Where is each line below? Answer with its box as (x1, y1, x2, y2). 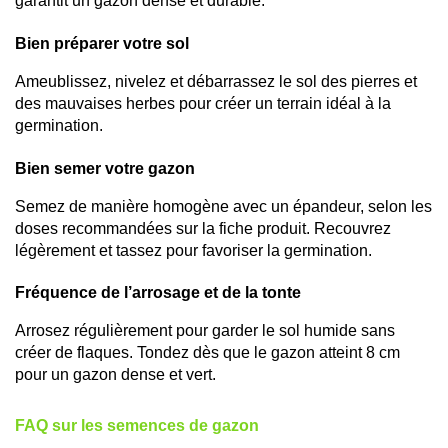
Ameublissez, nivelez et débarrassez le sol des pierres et (15, 72, 417, 90)
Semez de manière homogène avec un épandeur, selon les (15, 197, 432, 215)
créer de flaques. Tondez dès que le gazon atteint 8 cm (15, 344, 400, 362)
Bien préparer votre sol (15, 34, 189, 52)
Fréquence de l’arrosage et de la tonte (15, 284, 301, 302)
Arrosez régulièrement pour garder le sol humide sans (15, 322, 395, 340)
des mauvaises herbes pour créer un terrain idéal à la (15, 94, 391, 112)
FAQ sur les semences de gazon (15, 417, 259, 435)
